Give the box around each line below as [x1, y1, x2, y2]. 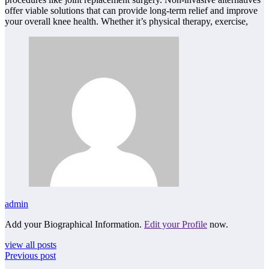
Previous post [5, 250, 56, 261]
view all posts [5, 239, 56, 250]
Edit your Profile [144, 219, 207, 229]
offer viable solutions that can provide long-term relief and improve [5, 5, 258, 16]
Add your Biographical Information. [5, 219, 144, 229]
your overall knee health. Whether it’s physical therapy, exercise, [5, 16, 248, 26]
